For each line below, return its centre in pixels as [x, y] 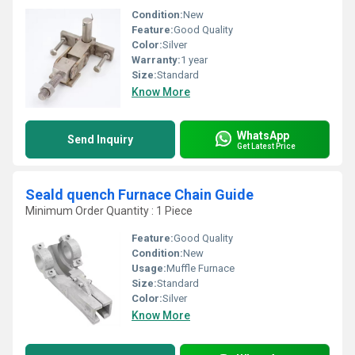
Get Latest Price [266, 146]
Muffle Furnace [200, 268]
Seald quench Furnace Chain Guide [139, 195]
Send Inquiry [100, 139]
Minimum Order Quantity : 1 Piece [109, 211]
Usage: [149, 268]
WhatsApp [263, 135]
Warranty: [156, 60]
